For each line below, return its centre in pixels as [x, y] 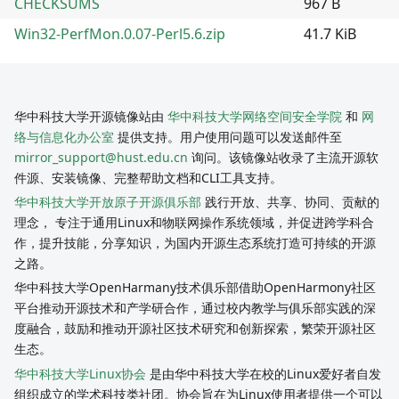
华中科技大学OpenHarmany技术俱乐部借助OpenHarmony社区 [195, 288]
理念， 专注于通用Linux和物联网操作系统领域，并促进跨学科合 [194, 223]
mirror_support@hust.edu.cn [101, 158]
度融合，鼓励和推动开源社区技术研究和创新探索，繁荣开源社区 [195, 329]
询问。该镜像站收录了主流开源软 [283, 158]
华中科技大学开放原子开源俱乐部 [108, 202]
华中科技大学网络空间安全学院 [255, 117]
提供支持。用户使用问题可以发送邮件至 [228, 137]
